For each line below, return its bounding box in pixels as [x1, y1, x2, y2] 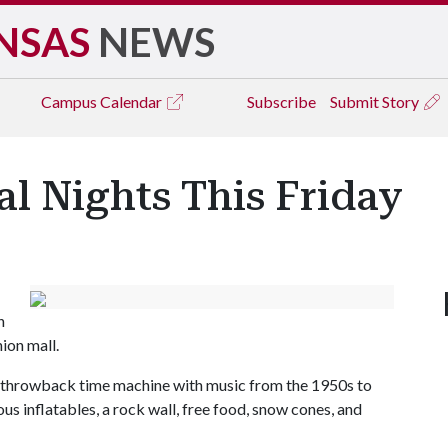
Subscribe [247, 92, 316, 111]
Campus [41, 92, 100, 111]
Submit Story [330, 92, 422, 111]
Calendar [100, 92, 165, 111]
